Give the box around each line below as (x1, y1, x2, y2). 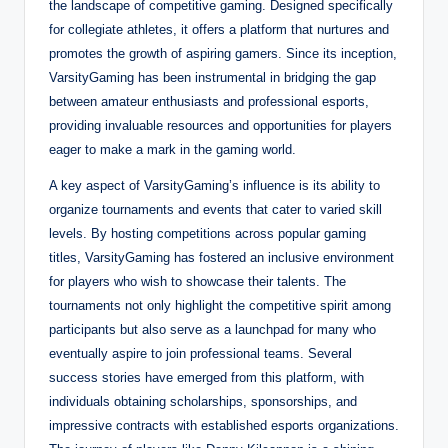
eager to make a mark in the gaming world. (49, 141, 296, 157)
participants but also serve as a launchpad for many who (49, 321, 376, 337)
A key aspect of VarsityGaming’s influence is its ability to (49, 177, 380, 193)
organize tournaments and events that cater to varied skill (49, 201, 382, 217)
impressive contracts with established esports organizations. (49, 417, 399, 433)
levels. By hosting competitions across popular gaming (49, 225, 366, 241)
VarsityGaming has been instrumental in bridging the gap (49, 69, 376, 85)
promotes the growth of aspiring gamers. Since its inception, (49, 45, 397, 61)
